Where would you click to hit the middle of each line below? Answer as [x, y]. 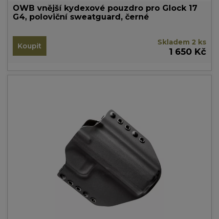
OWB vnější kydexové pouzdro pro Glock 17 [105, 8]
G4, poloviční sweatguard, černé [81, 17]
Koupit [30, 46]
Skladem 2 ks [182, 42]
